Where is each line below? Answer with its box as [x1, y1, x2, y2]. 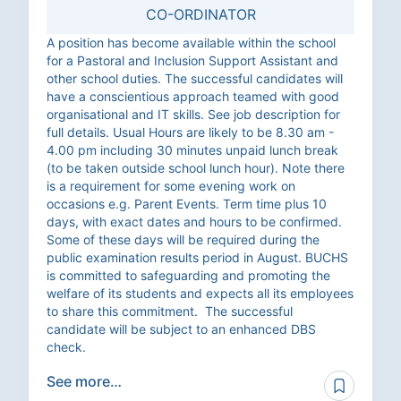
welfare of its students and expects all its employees [47, 286, 354, 302]
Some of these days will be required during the [47, 232, 320, 248]
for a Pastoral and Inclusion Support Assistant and [47, 53, 338, 69]
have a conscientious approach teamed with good [47, 89, 339, 105]
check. [47, 339, 86, 355]
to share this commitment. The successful [47, 303, 293, 320]
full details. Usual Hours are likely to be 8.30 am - [47, 124, 334, 141]
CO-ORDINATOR [145, 5, 256, 24]
